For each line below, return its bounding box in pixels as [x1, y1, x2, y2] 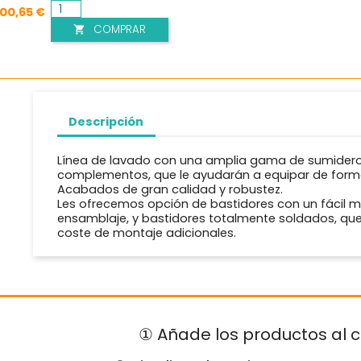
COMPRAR [93, 22, 146, 38]
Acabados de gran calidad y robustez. [56, 181, 283, 198]
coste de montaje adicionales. [56, 225, 236, 242]
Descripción [68, 113, 144, 130]
